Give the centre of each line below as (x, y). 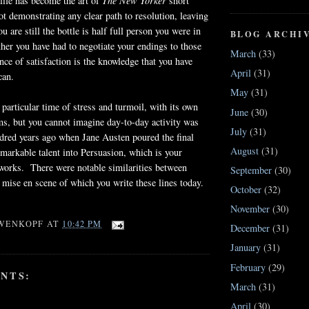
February (248, 267)
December (250, 228)
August (245, 150)
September (251, 170)
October (246, 190)
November (250, 209)
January (246, 248)
